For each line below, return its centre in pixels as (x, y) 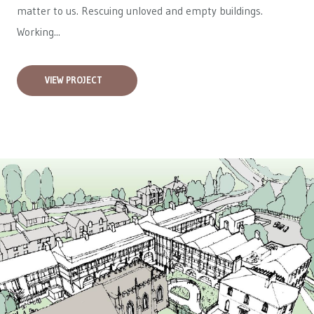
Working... (39, 32)
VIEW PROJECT (74, 80)
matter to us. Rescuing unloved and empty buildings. (140, 11)
